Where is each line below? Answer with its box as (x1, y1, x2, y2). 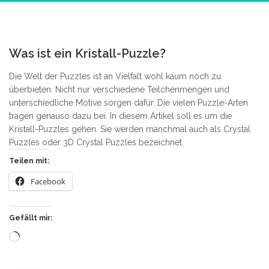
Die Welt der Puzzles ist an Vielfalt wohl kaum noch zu (9, 71, 221, 81)
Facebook (31, 176, 65, 187)
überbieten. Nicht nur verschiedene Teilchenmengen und (9, 85, 229, 94)
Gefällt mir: (9, 214, 52, 222)
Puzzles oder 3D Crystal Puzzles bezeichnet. (9, 138, 184, 147)
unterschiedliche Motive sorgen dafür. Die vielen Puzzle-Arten (9, 98, 248, 107)
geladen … (19, 244, 58, 253)
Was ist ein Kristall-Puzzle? (9, 46, 166, 61)
